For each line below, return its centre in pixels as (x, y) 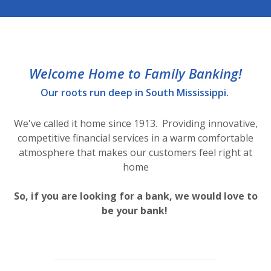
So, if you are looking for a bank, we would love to (135, 196)
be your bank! (135, 211)
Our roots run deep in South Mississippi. (135, 93)
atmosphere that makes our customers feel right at (135, 152)
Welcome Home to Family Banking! (135, 73)
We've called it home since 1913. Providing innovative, (135, 123)
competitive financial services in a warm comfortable (135, 138)
